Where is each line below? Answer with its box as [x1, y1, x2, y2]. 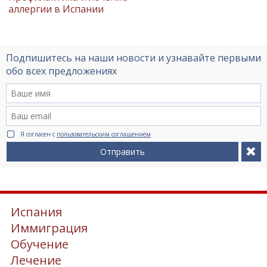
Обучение [11, 235, 69, 252]
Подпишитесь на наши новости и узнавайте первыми [6, 51, 261, 64]
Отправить [100, 145, 145, 157]
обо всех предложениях [6, 64, 117, 77]
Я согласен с [20, 129, 57, 138]
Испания [11, 203, 62, 220]
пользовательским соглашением [57, 129, 151, 138]
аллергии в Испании [8, 2, 104, 15]
